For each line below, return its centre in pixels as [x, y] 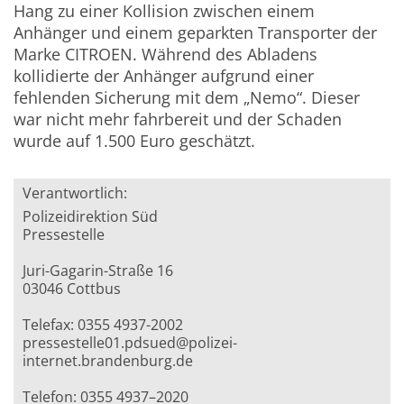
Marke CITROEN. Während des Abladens [166, 55]
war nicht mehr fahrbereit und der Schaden [178, 119]
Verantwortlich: [75, 193]
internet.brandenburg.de [108, 361]
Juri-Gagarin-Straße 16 [98, 271]
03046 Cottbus [72, 289]
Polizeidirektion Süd [91, 217]
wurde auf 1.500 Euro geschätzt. [135, 141]
